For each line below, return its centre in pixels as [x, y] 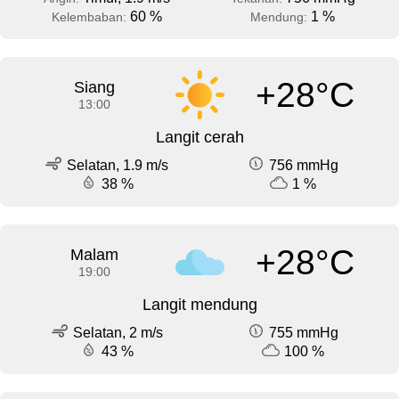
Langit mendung [199, 305]
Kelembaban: [90, 17]
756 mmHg [304, 166]
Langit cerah [199, 138]
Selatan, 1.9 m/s [118, 166]
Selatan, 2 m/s [118, 333]
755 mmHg [304, 333]
